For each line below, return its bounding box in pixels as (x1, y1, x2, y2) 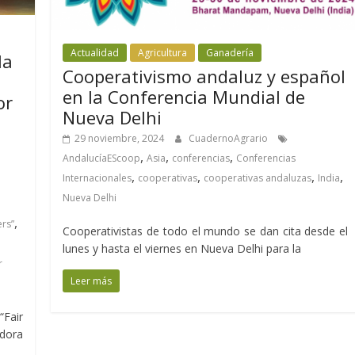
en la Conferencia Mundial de (63, 84, 306, 109)
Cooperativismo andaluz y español (63, 63, 346, 88)
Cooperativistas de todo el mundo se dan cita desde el (63, 223, 348, 239)
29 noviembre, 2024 (74, 131, 165, 145)
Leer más (71, 273, 113, 288)
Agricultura (138, 45, 188, 59)
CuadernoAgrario (189, 131, 271, 145)
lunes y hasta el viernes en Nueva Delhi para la (63, 240, 302, 256)
